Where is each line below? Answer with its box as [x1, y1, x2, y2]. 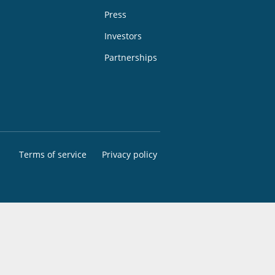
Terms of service [19, 149, 87, 160]
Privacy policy [102, 149, 157, 160]
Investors [104, 30, 142, 42]
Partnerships [104, 52, 157, 63]
